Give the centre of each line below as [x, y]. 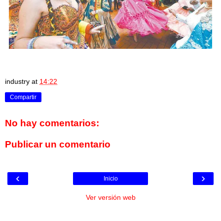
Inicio [110, 178]
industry [17, 81]
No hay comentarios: [52, 123]
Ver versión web [110, 197]
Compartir [23, 97]
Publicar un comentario [58, 145]
